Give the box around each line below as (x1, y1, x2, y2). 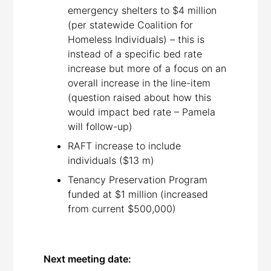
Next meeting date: (44, 252, 132, 265)
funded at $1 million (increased (68, 188, 209, 200)
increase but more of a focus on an (68, 62, 227, 74)
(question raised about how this (68, 91, 212, 103)
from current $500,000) (68, 202, 177, 215)
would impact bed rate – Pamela (68, 105, 216, 118)
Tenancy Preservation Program (68, 173, 208, 186)
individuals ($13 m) (68, 154, 155, 166)
